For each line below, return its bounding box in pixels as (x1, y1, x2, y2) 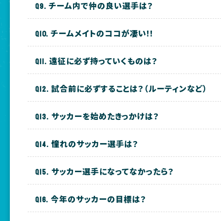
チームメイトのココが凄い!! (51, 27, 154, 39)
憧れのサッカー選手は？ (51, 138, 139, 150)
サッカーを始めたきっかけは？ (51, 110, 160, 122)
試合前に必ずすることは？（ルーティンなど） (51, 82, 208, 95)
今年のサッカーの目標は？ (51, 193, 147, 205)
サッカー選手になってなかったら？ (51, 165, 175, 178)
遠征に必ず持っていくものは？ (49, 55, 158, 67)
